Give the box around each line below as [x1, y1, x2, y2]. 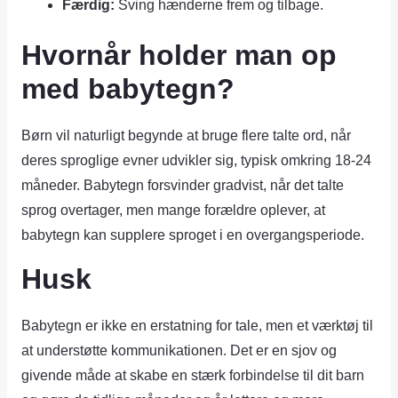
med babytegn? [20, 73, 235, 105]
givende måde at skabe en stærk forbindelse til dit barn [20, 367, 364, 383]
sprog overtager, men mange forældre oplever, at [20, 203, 325, 218]
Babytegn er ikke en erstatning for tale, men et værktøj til [20, 317, 373, 333]
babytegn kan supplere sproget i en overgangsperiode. [20, 227, 364, 243]
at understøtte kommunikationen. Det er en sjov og [20, 342, 337, 358]
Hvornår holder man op [20, 39, 337, 71]
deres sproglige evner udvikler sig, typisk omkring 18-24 [20, 153, 371, 168]
